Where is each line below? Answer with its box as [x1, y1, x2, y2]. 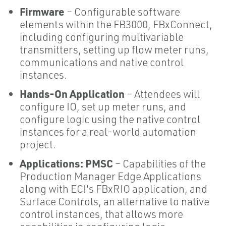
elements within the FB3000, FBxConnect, [20, 18, 212, 31]
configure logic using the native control [20, 112, 200, 126]
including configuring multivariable [20, 30, 184, 43]
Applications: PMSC [20, 156, 113, 170]
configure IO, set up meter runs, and [20, 100, 186, 113]
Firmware [20, 5, 65, 18]
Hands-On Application [20, 87, 125, 100]
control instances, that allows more [20, 207, 183, 220]
